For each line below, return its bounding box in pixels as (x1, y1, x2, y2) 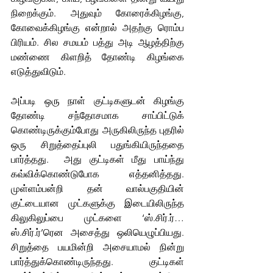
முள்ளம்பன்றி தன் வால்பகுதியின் (11, 182, 184, 194)
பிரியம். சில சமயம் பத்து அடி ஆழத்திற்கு (11, 36, 184, 48)
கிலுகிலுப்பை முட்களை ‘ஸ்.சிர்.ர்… (11, 211, 184, 224)
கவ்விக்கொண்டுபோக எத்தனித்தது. (11, 168, 184, 180)
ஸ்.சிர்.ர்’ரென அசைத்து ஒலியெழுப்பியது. (11, 226, 184, 238)
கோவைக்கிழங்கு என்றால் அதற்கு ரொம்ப (11, 21, 184, 34)
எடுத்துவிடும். (11, 65, 66, 77)
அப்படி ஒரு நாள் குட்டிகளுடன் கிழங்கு (11, 94, 184, 107)
